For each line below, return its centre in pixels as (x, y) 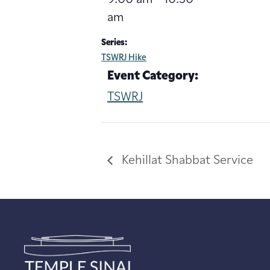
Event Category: (153, 76)
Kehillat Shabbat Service (186, 161)
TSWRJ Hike (124, 58)
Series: (114, 43)
